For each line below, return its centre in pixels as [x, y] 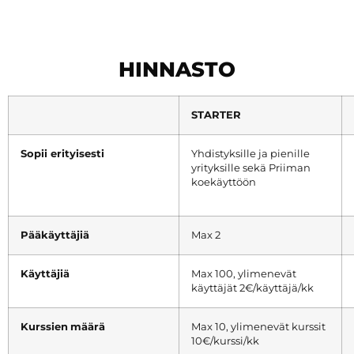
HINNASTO [177, 70]
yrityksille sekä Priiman [251, 168]
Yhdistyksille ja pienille [250, 154]
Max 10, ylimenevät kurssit [258, 327]
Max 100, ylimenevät [244, 274]
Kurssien [44, 327]
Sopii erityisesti [62, 154]
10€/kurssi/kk [225, 341]
